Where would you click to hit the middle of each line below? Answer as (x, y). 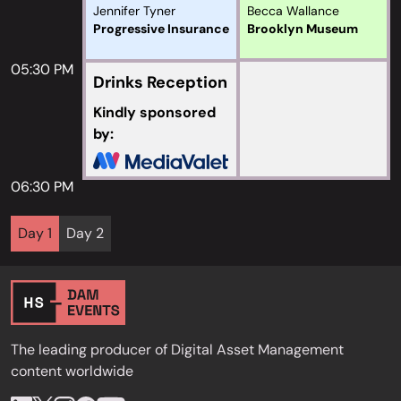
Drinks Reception (160, 82)
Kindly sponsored (154, 112)
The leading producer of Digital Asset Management (177, 350)
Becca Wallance (293, 11)
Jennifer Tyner (134, 11)
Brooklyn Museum (303, 29)
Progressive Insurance (161, 29)
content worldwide (72, 371)
